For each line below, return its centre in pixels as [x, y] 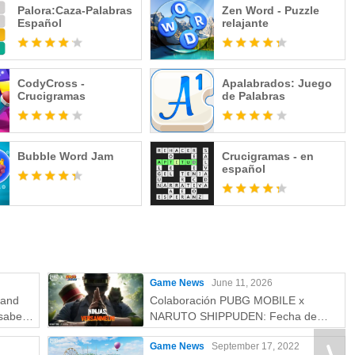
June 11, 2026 [242, 283]
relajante [245, 23]
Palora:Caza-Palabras [75, 10]
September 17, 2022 [256, 346]
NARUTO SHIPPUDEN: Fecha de [233, 316]
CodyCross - [52, 83]
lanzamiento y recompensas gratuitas [244, 332]
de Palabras [253, 96]
